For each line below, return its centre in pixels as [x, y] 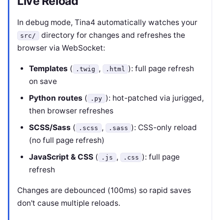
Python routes [56, 98]
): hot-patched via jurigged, [154, 98]
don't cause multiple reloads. [69, 203]
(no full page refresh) [67, 140]
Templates [48, 69]
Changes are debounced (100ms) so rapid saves [104, 190]
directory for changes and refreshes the [112, 35]
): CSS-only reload [164, 127]
